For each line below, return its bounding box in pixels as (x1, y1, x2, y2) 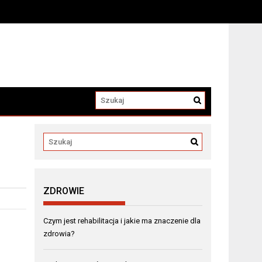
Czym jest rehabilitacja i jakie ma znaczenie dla (43, 216, 201, 225)
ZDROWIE (43, 185, 85, 196)
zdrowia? (43, 229, 75, 238)
